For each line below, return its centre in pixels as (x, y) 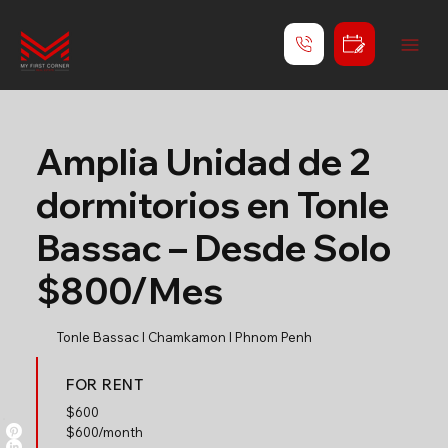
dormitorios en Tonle (212, 204)
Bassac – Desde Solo (213, 247)
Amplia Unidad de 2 (203, 161)
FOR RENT (104, 384)
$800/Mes (129, 290)
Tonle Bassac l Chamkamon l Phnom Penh (184, 337)
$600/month (104, 431)
